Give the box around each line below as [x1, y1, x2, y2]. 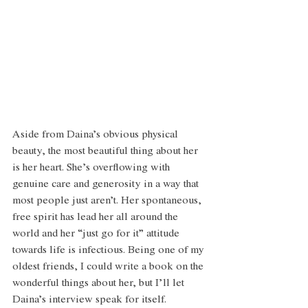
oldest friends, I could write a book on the [12, 261, 206, 273]
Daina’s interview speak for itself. [12, 294, 169, 306]
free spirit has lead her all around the [12, 212, 181, 223]
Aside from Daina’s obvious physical [12, 129, 181, 141]
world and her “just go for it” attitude [12, 228, 182, 240]
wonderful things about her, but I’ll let [12, 278, 187, 289]
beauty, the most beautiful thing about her [12, 146, 201, 157]
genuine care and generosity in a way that [12, 179, 201, 190]
